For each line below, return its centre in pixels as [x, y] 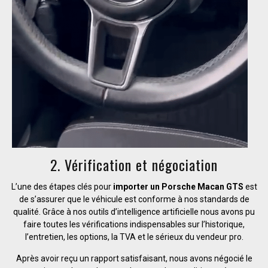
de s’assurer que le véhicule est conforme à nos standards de [134, 199]
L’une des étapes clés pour [62, 186]
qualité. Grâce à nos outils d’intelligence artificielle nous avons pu [134, 211]
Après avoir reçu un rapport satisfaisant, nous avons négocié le [134, 258]
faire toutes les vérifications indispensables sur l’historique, [134, 224]
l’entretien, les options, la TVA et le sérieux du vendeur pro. [134, 237]
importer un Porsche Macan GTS [178, 186]
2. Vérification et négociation [134, 164]
